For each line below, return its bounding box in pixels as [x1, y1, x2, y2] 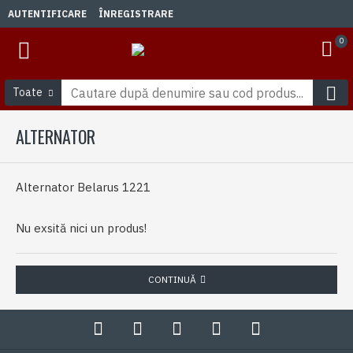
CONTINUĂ [147, 273, 196, 285]
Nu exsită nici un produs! [16, 221, 147, 236]
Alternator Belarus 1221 [16, 180, 150, 195]
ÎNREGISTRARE [98, 7, 173, 20]
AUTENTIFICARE [8, 7, 87, 20]
